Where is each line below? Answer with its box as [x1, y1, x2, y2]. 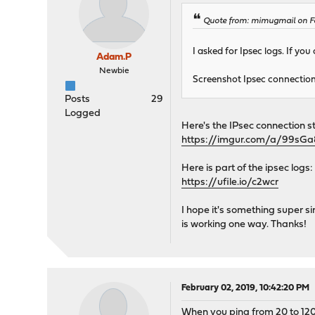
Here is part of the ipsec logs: [181, 163, 314, 174]
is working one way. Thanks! [181, 219, 307, 231]
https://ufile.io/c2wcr [181, 177, 279, 188]
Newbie [98, 67, 129, 75]
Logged [65, 108, 101, 119]
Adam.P [96, 52, 132, 63]
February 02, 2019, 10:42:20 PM [181, 283, 310, 293]
